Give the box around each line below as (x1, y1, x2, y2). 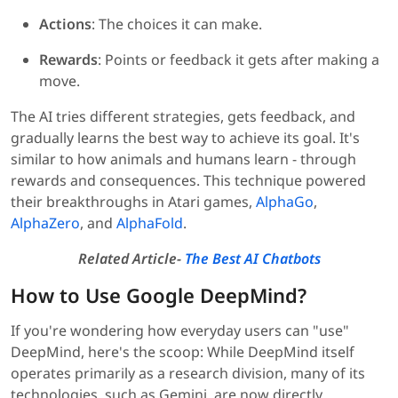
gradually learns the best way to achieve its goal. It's (11, 128, 360, 148)
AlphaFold (116, 213, 183, 234)
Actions (39, 14, 92, 35)
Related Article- (77, 249, 185, 269)
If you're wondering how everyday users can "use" (11, 321, 349, 341)
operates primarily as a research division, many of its (11, 363, 365, 384)
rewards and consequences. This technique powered (11, 171, 366, 191)
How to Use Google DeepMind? (11, 282, 306, 309)
